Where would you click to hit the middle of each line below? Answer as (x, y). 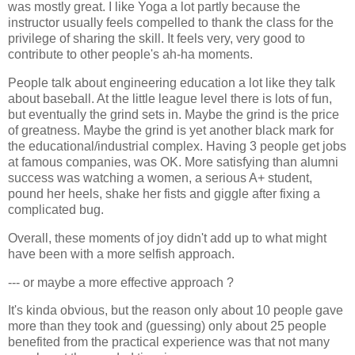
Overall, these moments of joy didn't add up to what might (167, 238)
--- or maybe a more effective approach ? (121, 282)
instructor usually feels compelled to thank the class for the (171, 23)
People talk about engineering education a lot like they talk (172, 82)
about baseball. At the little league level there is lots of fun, (170, 98)
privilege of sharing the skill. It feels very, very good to (157, 39)
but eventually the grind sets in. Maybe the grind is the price (174, 114)
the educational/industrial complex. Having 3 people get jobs (177, 146)
